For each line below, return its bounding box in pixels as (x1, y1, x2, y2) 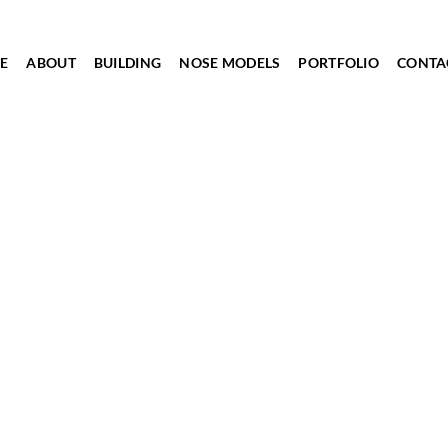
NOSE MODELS (179, 54, 281, 71)
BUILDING (93, 54, 162, 71)
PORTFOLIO (298, 54, 379, 71)
